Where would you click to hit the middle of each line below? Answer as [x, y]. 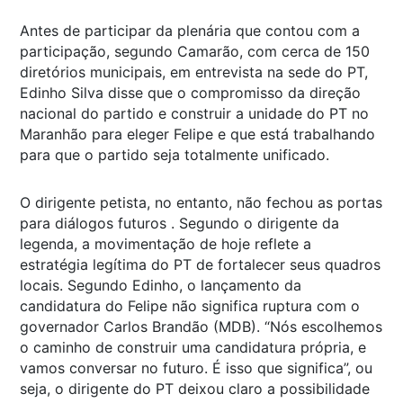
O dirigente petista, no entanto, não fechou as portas [201, 202]
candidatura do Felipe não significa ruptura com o [190, 305]
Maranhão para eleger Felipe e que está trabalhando [197, 134]
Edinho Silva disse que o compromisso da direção [190, 92]
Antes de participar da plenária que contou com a [190, 30]
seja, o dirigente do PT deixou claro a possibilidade [195, 388]
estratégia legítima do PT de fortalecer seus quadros [200, 264]
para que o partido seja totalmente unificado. [175, 154]
